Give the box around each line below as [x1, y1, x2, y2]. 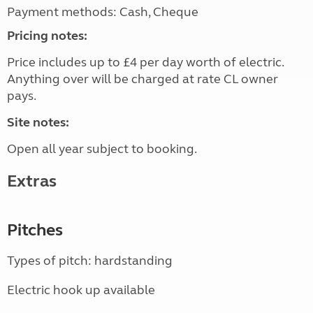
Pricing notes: [7, 28, 87, 44]
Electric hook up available [7, 282, 155, 298]
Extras [7, 171, 57, 192]
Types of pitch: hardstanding [7, 253, 173, 269]
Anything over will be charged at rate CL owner [7, 71, 278, 87]
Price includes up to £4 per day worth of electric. [7, 54, 284, 71]
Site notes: [7, 115, 69, 131]
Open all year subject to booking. [7, 141, 197, 157]
